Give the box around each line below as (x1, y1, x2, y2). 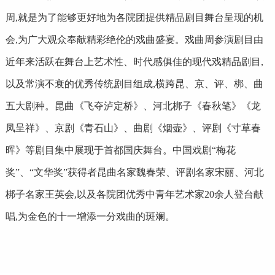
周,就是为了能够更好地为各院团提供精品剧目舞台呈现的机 (5, 12, 263, 23)
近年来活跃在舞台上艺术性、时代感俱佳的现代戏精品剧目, (5, 56, 263, 67)
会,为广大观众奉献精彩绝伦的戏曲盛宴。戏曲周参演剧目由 (5, 34, 263, 45)
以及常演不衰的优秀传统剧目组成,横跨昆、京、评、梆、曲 (5, 78, 263, 89)
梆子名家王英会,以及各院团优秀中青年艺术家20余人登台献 (5, 188, 263, 199)
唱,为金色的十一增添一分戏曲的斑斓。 (5, 211, 175, 222)
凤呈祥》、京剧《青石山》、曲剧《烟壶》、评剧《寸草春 (5, 122, 261, 133)
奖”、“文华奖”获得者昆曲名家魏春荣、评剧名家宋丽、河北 (5, 166, 264, 177)
